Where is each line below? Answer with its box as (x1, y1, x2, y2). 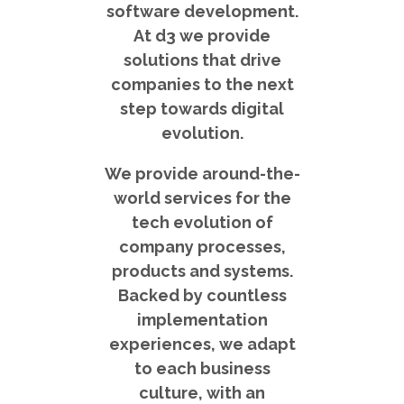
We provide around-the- (104, 163, 300, 183)
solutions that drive (123, 50, 281, 69)
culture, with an (139, 382, 265, 402)
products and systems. (111, 261, 293, 280)
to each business (133, 358, 271, 378)
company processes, (118, 236, 286, 256)
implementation (136, 309, 268, 329)
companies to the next (110, 74, 294, 94)
